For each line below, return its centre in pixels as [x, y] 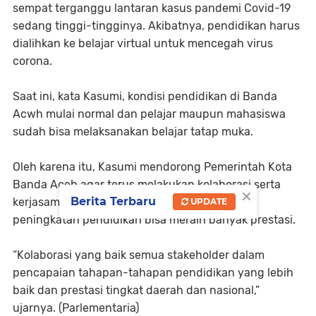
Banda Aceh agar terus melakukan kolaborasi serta [147, 185]
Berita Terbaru [113, 202]
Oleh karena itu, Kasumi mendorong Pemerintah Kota [152, 167]
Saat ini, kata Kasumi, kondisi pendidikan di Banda [145, 97]
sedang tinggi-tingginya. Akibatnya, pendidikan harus [156, 26]
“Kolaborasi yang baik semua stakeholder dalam [139, 255]
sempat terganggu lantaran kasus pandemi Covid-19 [152, 8]
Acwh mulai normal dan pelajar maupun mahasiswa [149, 114]
